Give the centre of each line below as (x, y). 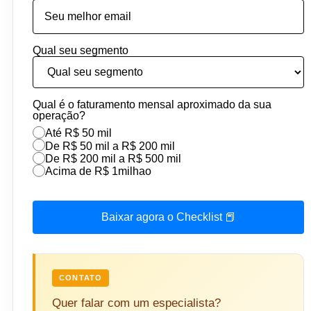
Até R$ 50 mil (79, 133)
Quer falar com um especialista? (136, 303)
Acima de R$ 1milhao (99, 171)
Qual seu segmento (81, 50)
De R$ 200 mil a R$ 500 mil (114, 158)
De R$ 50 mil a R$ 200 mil (110, 146)
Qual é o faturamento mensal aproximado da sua (152, 104)
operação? (59, 116)
